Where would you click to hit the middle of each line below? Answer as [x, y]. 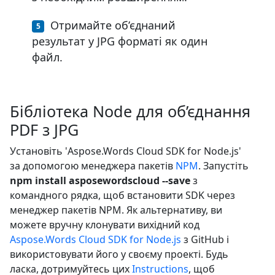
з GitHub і [205, 239]
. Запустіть [223, 165]
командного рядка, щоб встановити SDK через [122, 195]
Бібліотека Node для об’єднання [130, 111]
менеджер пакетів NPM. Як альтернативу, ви [116, 210]
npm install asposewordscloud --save [100, 180]
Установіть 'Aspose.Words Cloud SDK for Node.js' [126, 151]
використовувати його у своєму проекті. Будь [119, 254]
